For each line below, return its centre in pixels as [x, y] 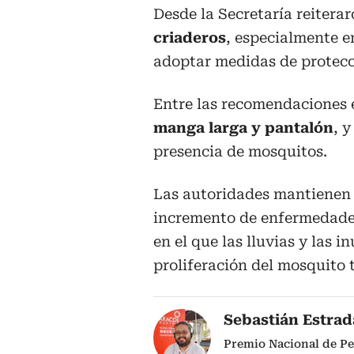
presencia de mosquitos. [240, 152]
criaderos [190, 38]
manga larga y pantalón [243, 128]
